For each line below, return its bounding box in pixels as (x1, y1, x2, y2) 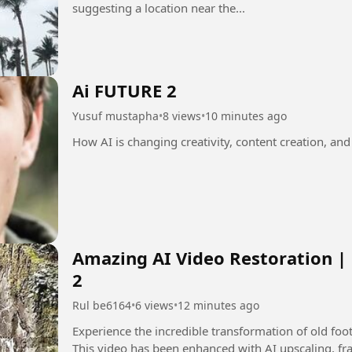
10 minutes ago (205, 108, 287, 123)
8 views (163, 108, 201, 123)
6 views (135, 298, 174, 313)
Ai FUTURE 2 (72, 78, 177, 102)
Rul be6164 (72, 298, 131, 313)
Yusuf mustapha (72, 108, 159, 123)
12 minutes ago (178, 298, 259, 313)
